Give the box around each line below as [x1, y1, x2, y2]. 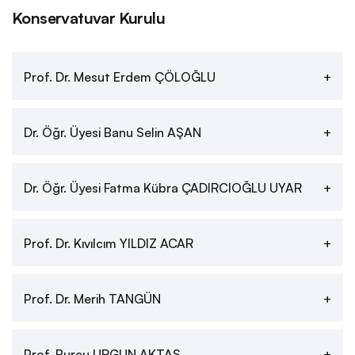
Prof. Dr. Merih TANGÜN [24, 289, 161, 307]
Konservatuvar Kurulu [12, 6, 165, 28]
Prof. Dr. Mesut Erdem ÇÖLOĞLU [24, 67, 216, 85]
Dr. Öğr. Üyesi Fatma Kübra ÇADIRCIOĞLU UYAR [24, 178, 302, 196]
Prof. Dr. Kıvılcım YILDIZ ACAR [24, 234, 193, 251]
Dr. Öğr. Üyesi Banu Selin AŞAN [24, 123, 201, 140]
